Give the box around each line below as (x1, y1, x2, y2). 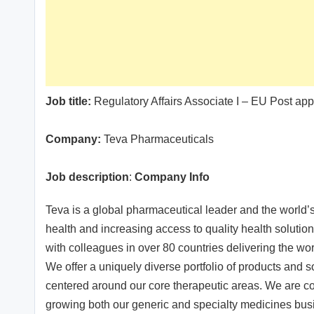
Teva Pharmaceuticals (101, 133, 214, 146)
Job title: (46, 95, 91, 108)
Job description (46, 171, 129, 184)
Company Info (135, 171, 210, 184)
